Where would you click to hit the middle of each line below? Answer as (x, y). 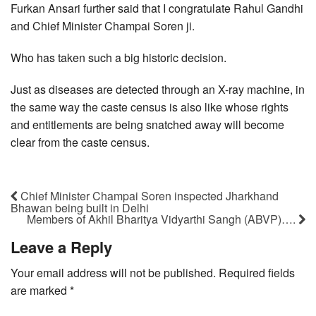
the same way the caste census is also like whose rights (150, 107)
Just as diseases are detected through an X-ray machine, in (158, 90)
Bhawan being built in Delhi (80, 207)
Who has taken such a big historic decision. (119, 58)
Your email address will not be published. (113, 273)
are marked (40, 291)
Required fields (257, 273)
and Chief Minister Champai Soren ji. (103, 26)
